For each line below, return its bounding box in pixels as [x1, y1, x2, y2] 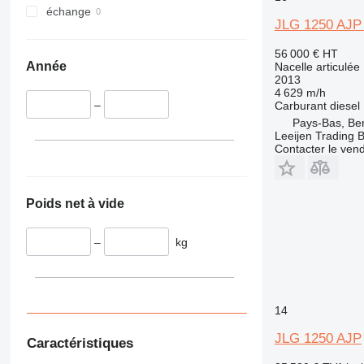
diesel [329, 98, 360, 112]
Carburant [274, 98, 327, 112]
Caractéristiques [26, 336, 133, 352]
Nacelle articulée [274, 59, 360, 73]
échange [45, 4, 91, 18]
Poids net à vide [25, 196, 124, 210]
